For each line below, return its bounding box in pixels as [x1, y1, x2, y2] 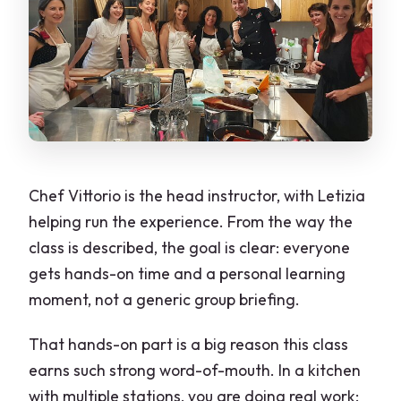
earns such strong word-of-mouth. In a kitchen [29, 360, 362, 381]
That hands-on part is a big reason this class [29, 334, 349, 355]
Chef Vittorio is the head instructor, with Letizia [29, 185, 366, 207]
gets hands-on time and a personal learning [29, 263, 346, 285]
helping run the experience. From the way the [29, 211, 354, 233]
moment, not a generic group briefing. [29, 289, 301, 311]
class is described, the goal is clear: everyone [29, 237, 351, 259]
